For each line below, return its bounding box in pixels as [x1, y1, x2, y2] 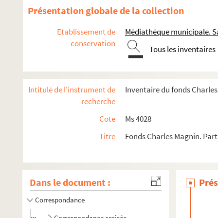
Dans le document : [30, 176, 110, 188]
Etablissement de [57, 26, 115, 37]
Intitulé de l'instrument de [28, 84, 115, 95]
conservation [71, 38, 115, 49]
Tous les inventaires [149, 44, 216, 54]
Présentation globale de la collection [28, 4, 184, 17]
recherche [81, 96, 115, 107]
